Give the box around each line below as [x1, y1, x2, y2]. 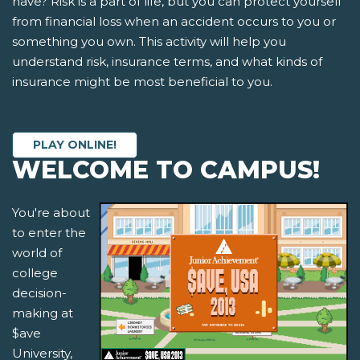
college [12, 265, 58, 281]
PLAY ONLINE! [33, 137, 117, 153]
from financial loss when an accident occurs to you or [12, 14, 336, 30]
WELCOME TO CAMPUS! [12, 155, 320, 186]
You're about [12, 205, 90, 221]
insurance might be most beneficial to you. [12, 74, 272, 90]
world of [12, 245, 62, 261]
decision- [12, 285, 67, 301]
